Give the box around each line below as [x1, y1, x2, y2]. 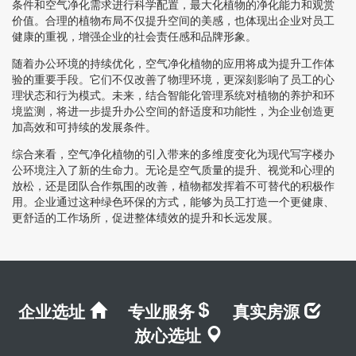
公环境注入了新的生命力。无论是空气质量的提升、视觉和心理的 [12, 163, 335, 176]
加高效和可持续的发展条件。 [12, 120, 157, 133]
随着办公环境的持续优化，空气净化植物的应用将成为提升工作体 [12, 56, 335, 70]
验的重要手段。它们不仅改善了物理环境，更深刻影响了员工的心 [12, 72, 335, 86]
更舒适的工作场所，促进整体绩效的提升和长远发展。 [12, 211, 279, 224]
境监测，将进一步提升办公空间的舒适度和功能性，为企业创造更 [12, 104, 335, 118]
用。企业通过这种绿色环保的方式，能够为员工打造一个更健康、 [12, 195, 335, 208]
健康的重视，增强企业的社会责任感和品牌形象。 [12, 29, 257, 43]
